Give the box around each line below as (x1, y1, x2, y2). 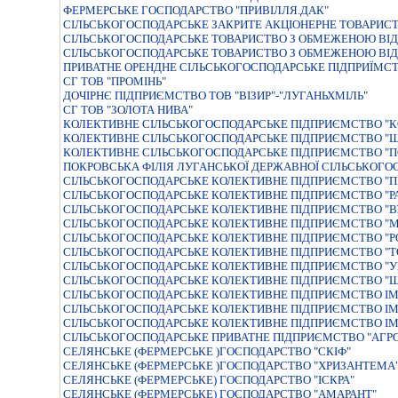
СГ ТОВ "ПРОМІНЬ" (63, 75, 166, 88)
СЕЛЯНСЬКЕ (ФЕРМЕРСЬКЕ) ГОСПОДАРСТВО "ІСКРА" (63, 373, 354, 386)
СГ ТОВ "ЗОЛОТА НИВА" (63, 103, 193, 116)
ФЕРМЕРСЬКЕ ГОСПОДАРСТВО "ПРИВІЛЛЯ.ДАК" (63, 4, 329, 17)
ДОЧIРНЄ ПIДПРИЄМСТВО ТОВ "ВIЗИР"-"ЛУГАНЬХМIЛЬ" (63, 89, 368, 102)
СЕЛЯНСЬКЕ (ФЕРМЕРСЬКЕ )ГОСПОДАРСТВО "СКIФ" (63, 345, 351, 358)
